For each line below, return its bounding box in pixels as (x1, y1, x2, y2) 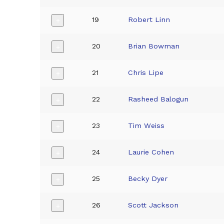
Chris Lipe (128, 68, 164, 77)
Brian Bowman (128, 42, 180, 50)
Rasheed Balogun (128, 95, 189, 103)
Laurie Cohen (128, 148, 174, 156)
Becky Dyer (128, 174, 168, 183)
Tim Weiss (128, 121, 165, 130)
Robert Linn (128, 15, 170, 24)
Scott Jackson (128, 201, 179, 209)
